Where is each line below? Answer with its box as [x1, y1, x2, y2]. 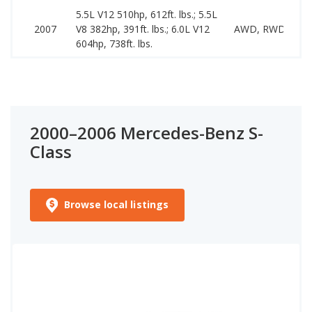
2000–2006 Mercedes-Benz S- [30, 120, 263, 144]
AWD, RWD [234, 22, 286, 36]
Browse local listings [63, 197, 169, 211]
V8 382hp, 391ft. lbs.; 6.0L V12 [76, 22, 210, 36]
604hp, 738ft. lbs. [76, 36, 153, 50]
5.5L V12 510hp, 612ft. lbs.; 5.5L [76, 7, 217, 21]
